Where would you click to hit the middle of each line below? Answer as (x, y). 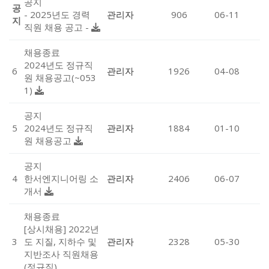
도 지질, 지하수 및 (60, 241)
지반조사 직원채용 (61, 254)
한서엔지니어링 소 (61, 178)
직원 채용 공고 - (58, 27)
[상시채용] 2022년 (62, 228)
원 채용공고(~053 (60, 77)
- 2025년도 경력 (57, 14)
